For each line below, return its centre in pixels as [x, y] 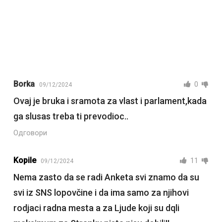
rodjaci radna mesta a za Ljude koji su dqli [96, 208]
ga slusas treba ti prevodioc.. [71, 116]
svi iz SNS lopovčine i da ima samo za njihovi [101, 193]
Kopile [25, 161]
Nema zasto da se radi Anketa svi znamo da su [106, 177]
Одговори [30, 133]
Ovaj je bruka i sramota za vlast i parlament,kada [110, 101]
